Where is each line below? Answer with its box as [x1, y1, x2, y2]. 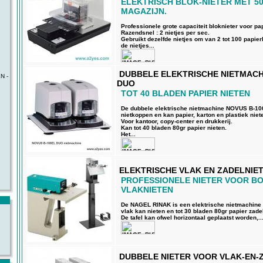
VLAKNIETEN [121, 185, 173, 194]
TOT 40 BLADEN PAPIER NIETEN [121, 89, 250, 98]
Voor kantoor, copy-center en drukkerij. [121, 117, 232, 124]
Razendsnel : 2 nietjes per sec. [121, 29, 210, 36]
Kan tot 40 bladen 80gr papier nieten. [121, 124, 227, 131]
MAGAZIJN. [121, 6, 167, 16]
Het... [121, 130, 136, 137]
